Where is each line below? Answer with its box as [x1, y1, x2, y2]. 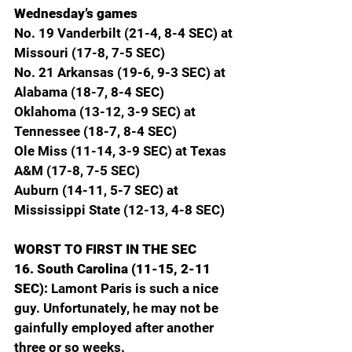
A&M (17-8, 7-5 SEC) [14, 162, 140, 178]
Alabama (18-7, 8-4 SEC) [14, 83, 164, 100]
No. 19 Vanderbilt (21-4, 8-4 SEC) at [14, 24, 236, 41]
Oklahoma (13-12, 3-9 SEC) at [14, 103, 199, 119]
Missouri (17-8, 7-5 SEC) [14, 44, 165, 60]
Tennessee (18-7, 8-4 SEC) [14, 123, 177, 139]
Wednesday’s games [14, 5, 137, 21]
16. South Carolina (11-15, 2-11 [14, 260, 214, 277]
